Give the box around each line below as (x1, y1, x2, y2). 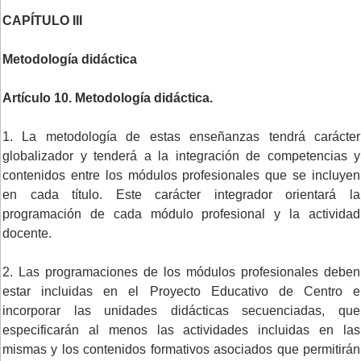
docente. (2, 226, 52, 240)
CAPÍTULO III (2, 13, 82, 27)
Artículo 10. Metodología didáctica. (2, 90, 213, 105)
